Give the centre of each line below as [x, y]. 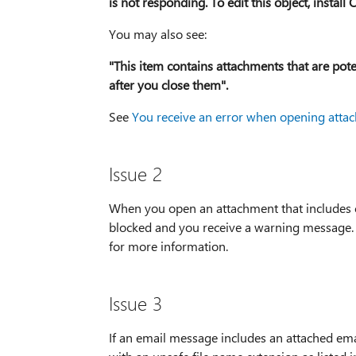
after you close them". [168, 85]
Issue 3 [135, 303]
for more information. [168, 246]
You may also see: [157, 34]
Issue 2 [135, 174]
